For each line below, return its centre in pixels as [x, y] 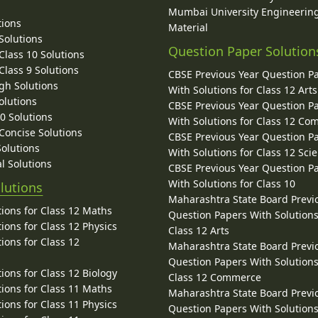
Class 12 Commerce [215, 278]
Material [188, 28]
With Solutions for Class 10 [232, 184]
